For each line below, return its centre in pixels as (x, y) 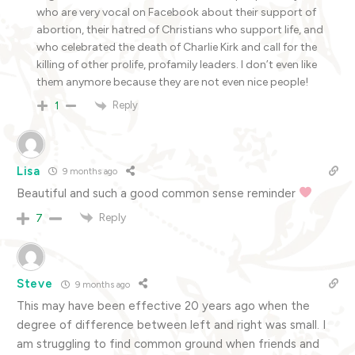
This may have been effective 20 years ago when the (163, 306)
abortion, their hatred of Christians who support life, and (180, 30)
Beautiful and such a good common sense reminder (158, 193)
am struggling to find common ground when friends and (168, 344)
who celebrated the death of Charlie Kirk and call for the (177, 48)
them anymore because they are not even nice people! (172, 82)
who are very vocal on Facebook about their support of (176, 13)
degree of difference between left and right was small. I (171, 325)
